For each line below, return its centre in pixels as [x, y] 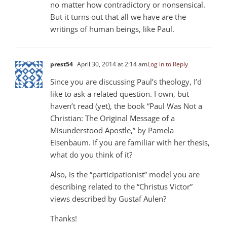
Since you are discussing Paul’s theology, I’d [126, 81]
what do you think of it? [91, 154]
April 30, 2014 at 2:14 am [111, 64]
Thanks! [64, 218]
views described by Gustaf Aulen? [108, 198]
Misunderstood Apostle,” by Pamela [112, 130]
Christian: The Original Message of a [112, 118]
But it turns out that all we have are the [118, 16]
